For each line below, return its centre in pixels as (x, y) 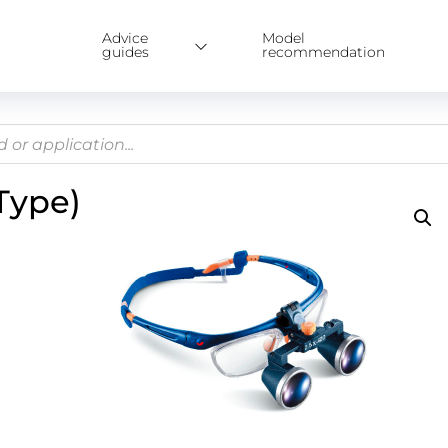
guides (126, 52)
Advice (125, 38)
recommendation (324, 52)
